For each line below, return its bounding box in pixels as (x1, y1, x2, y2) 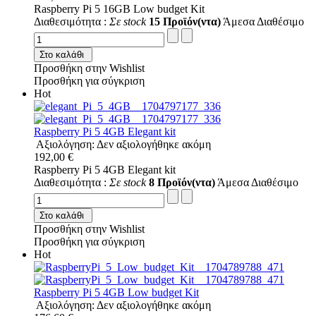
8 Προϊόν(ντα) (149, 176, 215, 189)
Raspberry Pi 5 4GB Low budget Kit (34, 286, 199, 299)
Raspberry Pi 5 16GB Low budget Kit (34, 3, 205, 16)
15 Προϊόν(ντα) (149, 16, 221, 28)
